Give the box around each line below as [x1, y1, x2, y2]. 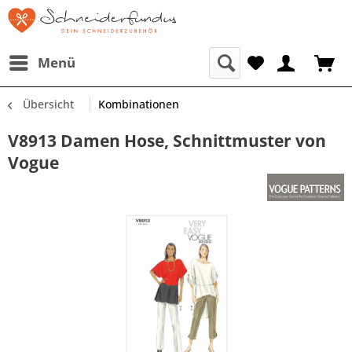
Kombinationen [98, 97, 179, 112]
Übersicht [23, 97, 74, 112]
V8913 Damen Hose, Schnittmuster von [8, 130, 326, 152]
